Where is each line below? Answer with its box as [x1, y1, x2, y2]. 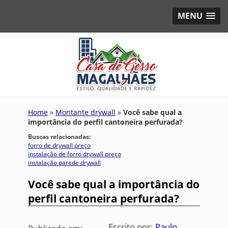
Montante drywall [55, 107, 116, 117]
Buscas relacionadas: [27, 132, 91, 141]
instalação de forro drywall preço [27, 150, 121, 158]
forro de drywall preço [27, 141, 91, 150]
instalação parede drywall [27, 158, 101, 167]
